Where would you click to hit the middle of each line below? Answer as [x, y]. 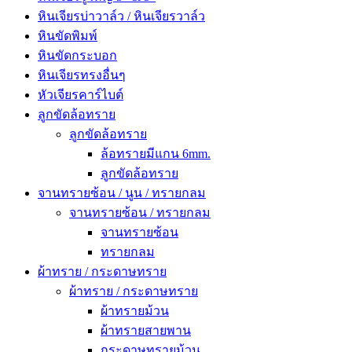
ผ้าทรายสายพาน [146, 331]
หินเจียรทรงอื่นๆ [82, 75]
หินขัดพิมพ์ [68, 36]
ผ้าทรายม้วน [135, 311]
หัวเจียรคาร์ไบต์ [81, 95]
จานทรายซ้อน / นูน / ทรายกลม [122, 193]
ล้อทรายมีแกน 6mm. [156, 154]
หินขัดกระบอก [77, 56]
